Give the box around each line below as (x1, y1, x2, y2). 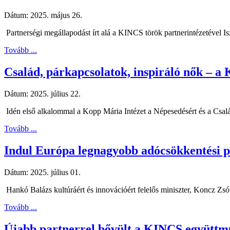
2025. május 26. (30, 11, 82, 20)
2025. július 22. (30, 89, 81, 98)
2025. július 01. (30, 167, 81, 177)
